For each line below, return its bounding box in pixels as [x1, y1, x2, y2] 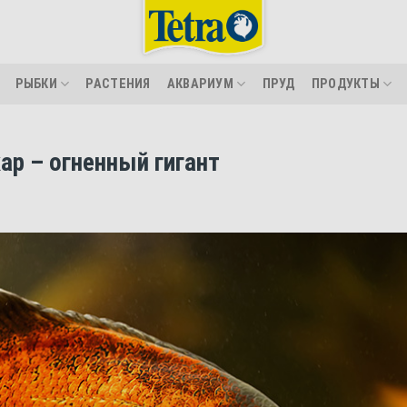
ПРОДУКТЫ [311, 75, 381, 92]
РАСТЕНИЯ [85, 75, 151, 92]
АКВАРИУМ [166, 75, 234, 92]
